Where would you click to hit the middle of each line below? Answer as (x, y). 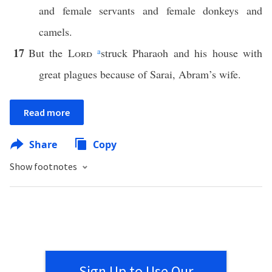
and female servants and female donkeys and (151, 10)
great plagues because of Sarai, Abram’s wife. (140, 74)
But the (48, 53)
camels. (56, 32)
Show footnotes (44, 166)
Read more (47, 112)
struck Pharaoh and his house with (182, 53)
